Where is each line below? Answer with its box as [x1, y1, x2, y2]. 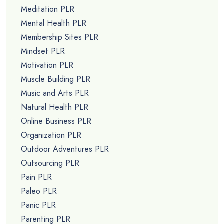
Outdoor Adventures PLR [21, 143, 109, 155]
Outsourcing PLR [21, 157, 79, 169]
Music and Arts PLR [21, 87, 89, 99]
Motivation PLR [21, 59, 73, 71]
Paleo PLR [21, 185, 57, 197]
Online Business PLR [21, 115, 91, 127]
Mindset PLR [21, 45, 65, 57]
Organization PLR [21, 129, 81, 141]
